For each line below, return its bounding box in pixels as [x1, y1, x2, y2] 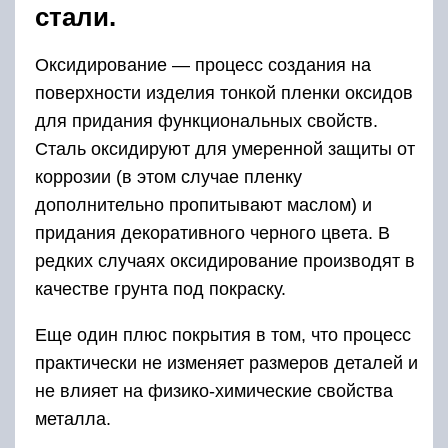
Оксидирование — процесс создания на [35, 55, 371, 75]
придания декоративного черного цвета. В [35, 223, 390, 243]
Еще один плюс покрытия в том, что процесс [35, 325, 411, 345]
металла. [35, 409, 111, 429]
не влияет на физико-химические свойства [35, 381, 393, 401]
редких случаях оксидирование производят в [35, 251, 415, 271]
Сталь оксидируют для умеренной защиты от [35, 139, 415, 159]
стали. [35, 2, 116, 32]
